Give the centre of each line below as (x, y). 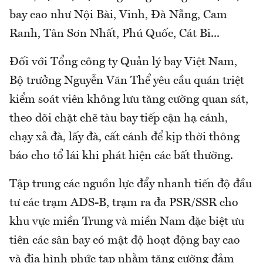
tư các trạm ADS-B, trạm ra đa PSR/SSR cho (124, 203)
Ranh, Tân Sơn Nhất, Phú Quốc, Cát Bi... (114, 34)
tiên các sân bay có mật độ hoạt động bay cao (125, 240)
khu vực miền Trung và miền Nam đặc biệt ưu (127, 222)
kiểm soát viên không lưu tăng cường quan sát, (129, 100)
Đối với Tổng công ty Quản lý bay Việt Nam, (123, 62)
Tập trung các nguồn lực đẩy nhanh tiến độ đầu (131, 184)
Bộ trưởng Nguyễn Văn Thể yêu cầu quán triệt (127, 81)
